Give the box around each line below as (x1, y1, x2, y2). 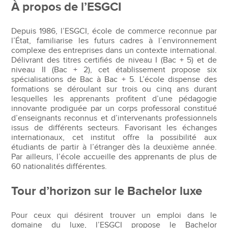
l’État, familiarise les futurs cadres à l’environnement (11, 36, 217, 46)
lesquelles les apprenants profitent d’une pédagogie (11, 94, 217, 104)
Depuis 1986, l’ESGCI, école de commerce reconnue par (11, 26, 217, 36)
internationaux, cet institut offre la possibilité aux (11, 132, 217, 142)
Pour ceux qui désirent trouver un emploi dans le (11, 210, 217, 220)
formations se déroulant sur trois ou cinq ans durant (11, 84, 217, 94)
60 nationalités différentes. (11, 161, 109, 172)
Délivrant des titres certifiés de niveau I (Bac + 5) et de (11, 55, 217, 65)
